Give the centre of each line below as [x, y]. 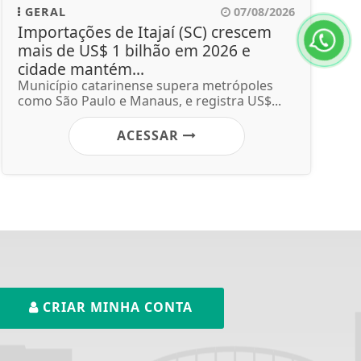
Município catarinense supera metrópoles [145, 85]
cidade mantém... [81, 68]
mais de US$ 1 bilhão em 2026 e [134, 50]
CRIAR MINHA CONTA [116, 307]
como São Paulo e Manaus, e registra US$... [149, 100]
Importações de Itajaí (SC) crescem [145, 31]
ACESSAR [149, 135]
